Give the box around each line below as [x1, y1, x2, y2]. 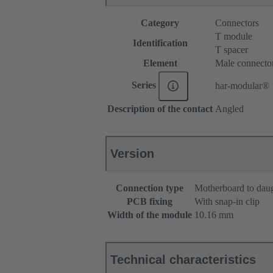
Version [110, 147, 154, 161]
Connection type [116, 183, 183, 194]
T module [215, 31, 252, 42]
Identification [132, 38, 188, 49]
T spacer [215, 44, 248, 55]
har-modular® [215, 80, 269, 91]
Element [143, 58, 177, 69]
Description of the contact [107, 104, 213, 115]
